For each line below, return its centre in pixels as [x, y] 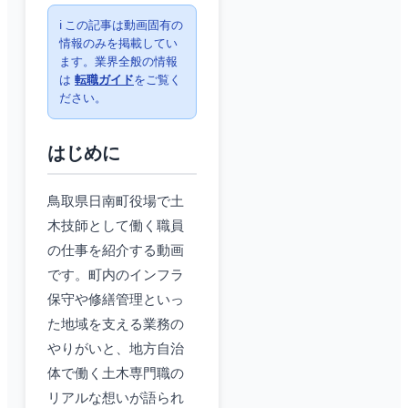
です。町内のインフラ [116, 275]
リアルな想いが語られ [116, 398]
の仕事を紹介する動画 [116, 251]
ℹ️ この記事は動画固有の [121, 25]
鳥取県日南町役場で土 [116, 202]
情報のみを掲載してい [118, 44]
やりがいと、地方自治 [116, 349]
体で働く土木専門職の [116, 374]
